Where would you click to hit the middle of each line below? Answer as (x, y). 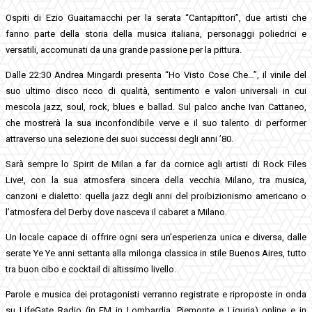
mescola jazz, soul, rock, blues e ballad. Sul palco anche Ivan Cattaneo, (156, 107)
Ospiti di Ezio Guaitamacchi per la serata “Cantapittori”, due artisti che (156, 17)
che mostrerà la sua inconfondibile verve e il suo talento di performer (156, 123)
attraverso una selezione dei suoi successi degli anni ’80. (119, 139)
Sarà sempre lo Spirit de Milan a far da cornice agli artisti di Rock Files (156, 164)
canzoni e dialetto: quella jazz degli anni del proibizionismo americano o (156, 196)
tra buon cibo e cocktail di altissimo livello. (91, 269)
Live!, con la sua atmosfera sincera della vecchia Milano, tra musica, (156, 180)
